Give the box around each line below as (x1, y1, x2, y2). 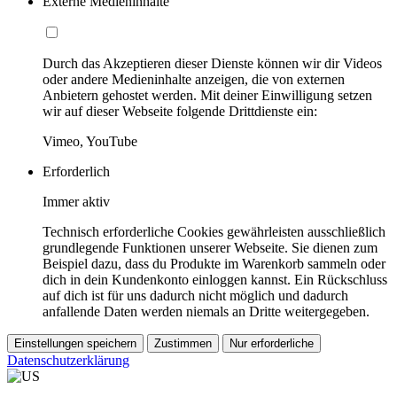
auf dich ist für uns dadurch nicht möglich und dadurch (43, 288, 348, 304)
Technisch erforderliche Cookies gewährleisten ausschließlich (43, 224, 385, 240)
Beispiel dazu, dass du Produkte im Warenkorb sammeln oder (43, 256, 385, 272)
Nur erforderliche (230, 337, 314, 351)
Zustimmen (154, 337, 212, 351)
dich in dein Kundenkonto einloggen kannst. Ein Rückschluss (43, 272, 387, 288)
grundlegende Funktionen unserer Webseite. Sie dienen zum (43, 240, 378, 256)
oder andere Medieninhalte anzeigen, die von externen (43, 72, 345, 88)
